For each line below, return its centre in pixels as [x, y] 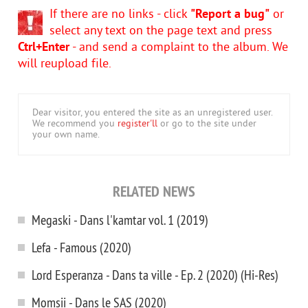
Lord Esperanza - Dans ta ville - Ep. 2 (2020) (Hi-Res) [155, 275]
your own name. [66, 135]
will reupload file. [65, 64]
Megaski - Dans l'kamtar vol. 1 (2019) [120, 220]
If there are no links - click [120, 15]
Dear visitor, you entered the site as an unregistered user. [153, 113]
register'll [137, 124]
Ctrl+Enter [44, 48]
